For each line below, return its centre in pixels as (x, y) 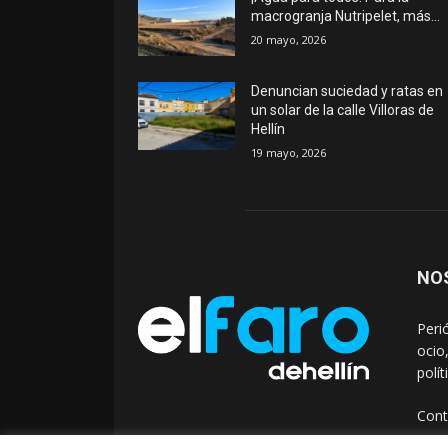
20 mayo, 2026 (289, 40)
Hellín (268, 129)
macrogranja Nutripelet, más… (346, 16)
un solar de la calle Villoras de (343, 110)
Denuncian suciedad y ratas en (347, 91)
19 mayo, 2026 (289, 153)
